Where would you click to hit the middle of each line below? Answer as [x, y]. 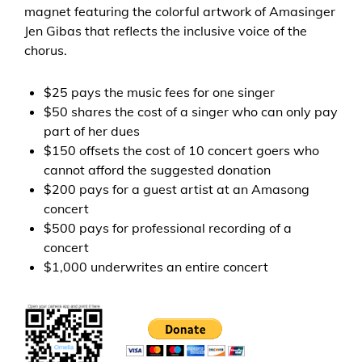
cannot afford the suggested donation [157, 170]
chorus [44, 51]
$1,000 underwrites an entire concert [156, 267]
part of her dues [92, 131]
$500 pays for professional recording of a [168, 228]
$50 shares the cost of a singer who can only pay [191, 112]
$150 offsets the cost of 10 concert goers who [181, 151]
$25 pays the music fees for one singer [159, 93]
